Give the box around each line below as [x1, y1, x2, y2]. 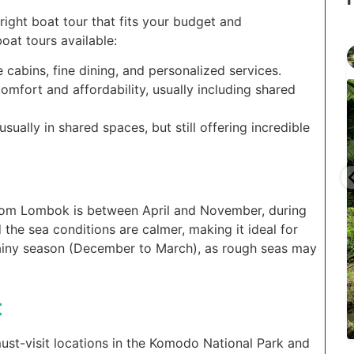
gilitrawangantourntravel [102, 42, 230, 55]
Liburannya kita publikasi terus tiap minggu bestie [102, 179, 306, 190]
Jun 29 [102, 55, 130, 66]
